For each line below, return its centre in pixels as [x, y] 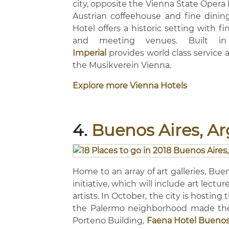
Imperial [89, 53]
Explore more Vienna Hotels [130, 86]
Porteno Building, [110, 221]
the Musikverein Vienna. [123, 65]
